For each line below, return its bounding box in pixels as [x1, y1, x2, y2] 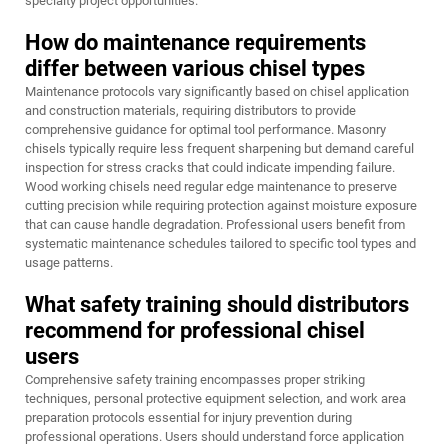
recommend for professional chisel [25, 318, 365, 344]
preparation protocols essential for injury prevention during [25, 410, 352, 426]
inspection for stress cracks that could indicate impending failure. [25, 160, 395, 176]
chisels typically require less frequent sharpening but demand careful [25, 141, 414, 157]
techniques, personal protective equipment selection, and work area [25, 391, 406, 407]
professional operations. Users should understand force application [25, 429, 404, 445]
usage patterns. [25, 255, 113, 271]
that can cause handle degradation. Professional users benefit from [25, 217, 405, 233]
